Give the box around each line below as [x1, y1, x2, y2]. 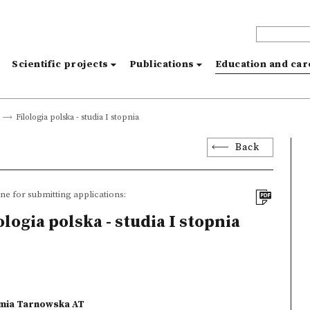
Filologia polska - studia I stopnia [16, 111, 140, 122]
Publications [129, 58, 194, 71]
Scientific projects [12, 58, 109, 71]
